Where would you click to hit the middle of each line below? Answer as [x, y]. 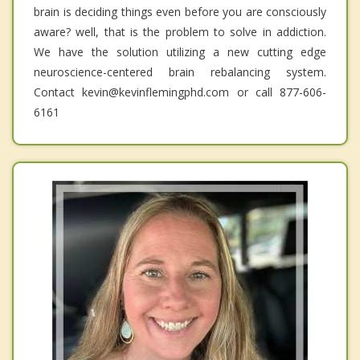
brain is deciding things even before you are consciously [180, 12]
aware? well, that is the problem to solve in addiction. [180, 32]
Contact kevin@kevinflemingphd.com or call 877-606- [180, 92]
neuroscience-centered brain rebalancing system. [180, 72]
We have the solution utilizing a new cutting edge [180, 52]
